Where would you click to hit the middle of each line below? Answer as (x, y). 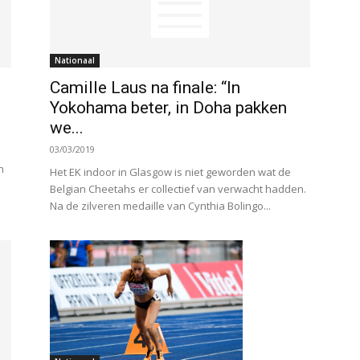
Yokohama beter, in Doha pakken (168, 108)
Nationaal (75, 60)
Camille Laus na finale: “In (145, 88)
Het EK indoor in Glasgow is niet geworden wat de (170, 172)
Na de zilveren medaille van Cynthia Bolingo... (160, 206)
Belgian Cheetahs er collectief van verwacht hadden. (178, 189)
